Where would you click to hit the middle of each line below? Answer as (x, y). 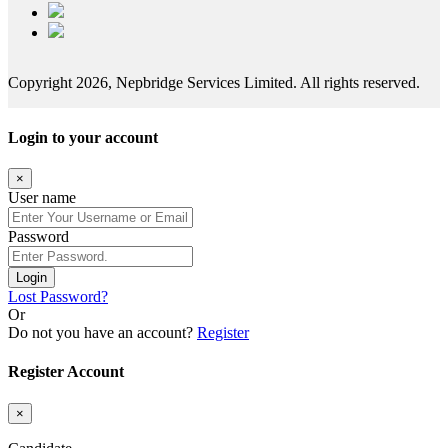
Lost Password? (58, 297)
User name (42, 198)
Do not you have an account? (102, 333)
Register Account (66, 372)
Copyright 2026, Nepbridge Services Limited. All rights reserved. (214, 82)
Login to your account (83, 137)
